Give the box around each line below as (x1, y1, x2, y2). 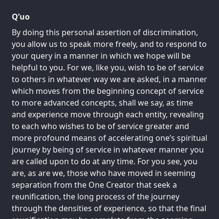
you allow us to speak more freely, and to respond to (12, 38, 207, 49)
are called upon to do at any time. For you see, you (12, 155, 197, 167)
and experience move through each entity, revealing (12, 109, 204, 120)
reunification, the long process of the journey (12, 191, 179, 202)
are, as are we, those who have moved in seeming (12, 167, 196, 178)
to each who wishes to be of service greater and (12, 120, 189, 131)
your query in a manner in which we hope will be (12, 50, 191, 61)
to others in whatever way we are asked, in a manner (12, 73, 207, 85)
